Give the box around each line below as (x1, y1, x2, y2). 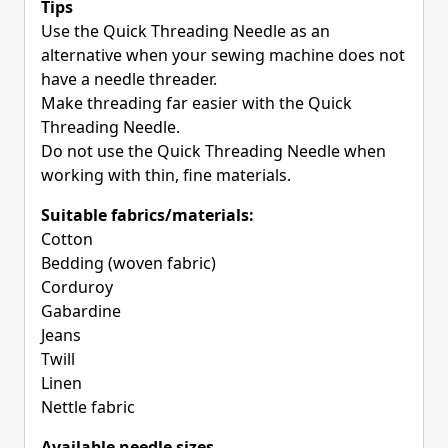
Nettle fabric (41, 396, 135, 419)
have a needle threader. (41, 68, 217, 91)
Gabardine (41, 300, 121, 323)
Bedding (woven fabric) (41, 252, 216, 275)
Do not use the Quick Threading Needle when (41, 140, 386, 163)
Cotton (41, 228, 93, 251)
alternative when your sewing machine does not (41, 44, 405, 67)
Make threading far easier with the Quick (41, 92, 352, 115)
